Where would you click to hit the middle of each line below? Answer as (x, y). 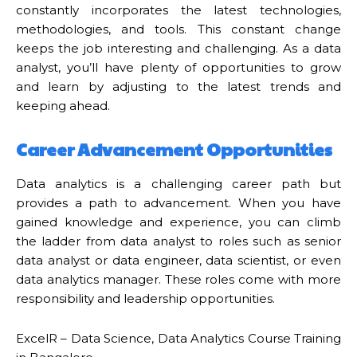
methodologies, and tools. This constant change (178, 29)
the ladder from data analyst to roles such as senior (178, 241)
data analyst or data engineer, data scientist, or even (178, 260)
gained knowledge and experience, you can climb (178, 222)
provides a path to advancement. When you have (178, 202)
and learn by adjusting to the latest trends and (178, 86)
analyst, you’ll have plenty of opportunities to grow (178, 67)
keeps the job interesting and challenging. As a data (178, 48)
